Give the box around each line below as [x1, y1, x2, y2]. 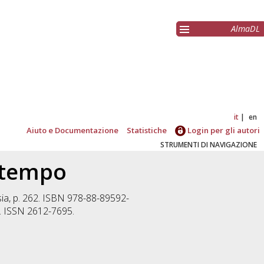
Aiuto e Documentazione [27, 125, 119, 136]
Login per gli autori [186, 125, 260, 136]
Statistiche [127, 125, 167, 136]
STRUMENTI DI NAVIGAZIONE [160, 140, 257, 150]
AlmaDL [231, 23, 260, 35]
